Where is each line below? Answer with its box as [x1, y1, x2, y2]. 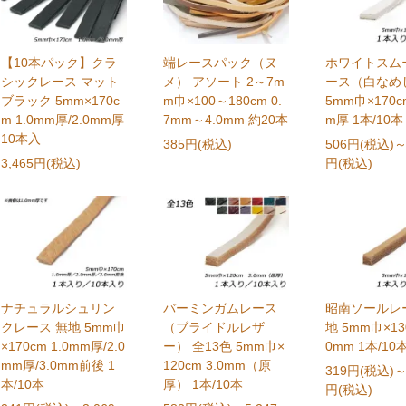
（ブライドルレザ [163, 320, 266, 335]
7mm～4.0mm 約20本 [163, 112, 289, 128]
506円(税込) [324, 137, 394, 152]
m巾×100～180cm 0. [163, 93, 283, 109]
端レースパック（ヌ [163, 55, 278, 71]
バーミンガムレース [163, 301, 278, 316]
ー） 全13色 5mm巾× [163, 339, 285, 354]
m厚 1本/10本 [324, 112, 403, 128]
